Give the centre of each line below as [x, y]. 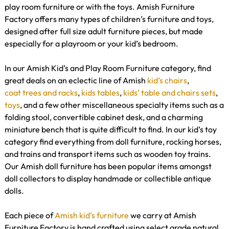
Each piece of [30, 215]
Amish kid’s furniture [92, 215]
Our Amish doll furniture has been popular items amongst [108, 166]
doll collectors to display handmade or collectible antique [108, 178]
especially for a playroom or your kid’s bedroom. [91, 43]
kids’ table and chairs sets [169, 92]
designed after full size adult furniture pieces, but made [104, 31]
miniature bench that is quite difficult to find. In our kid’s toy [111, 129]
